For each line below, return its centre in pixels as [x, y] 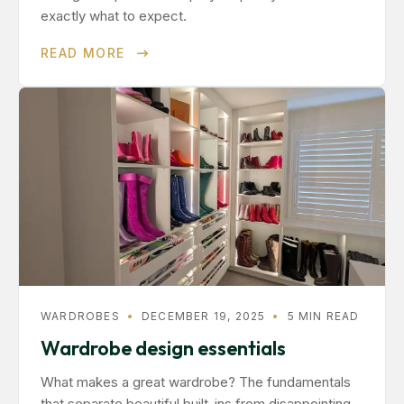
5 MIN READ [323, 316]
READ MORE [85, 53]
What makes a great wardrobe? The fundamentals [196, 382]
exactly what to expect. [114, 16]
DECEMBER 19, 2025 [204, 316]
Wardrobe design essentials [163, 348]
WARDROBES [80, 316]
